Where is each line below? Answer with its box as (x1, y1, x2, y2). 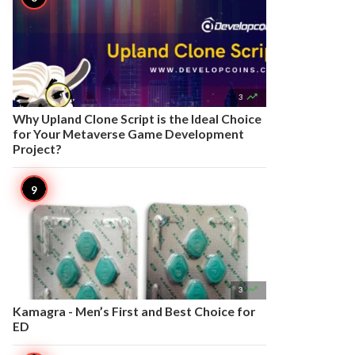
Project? (13, 141, 62, 156)
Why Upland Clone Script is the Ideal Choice (13, 111, 261, 126)
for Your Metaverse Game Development (13, 126, 244, 141)
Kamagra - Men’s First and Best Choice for (13, 303, 255, 319)
